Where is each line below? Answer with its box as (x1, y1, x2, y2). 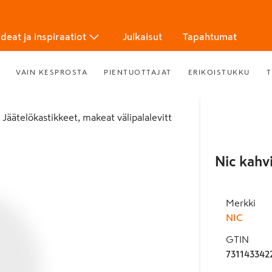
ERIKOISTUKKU (188, 68, 250, 76)
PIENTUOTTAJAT (104, 68, 172, 76)
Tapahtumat (183, 32, 237, 41)
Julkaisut (123, 32, 162, 41)
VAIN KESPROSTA (16, 68, 88, 76)
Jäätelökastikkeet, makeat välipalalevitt (7, 112, 172, 122)
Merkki (225, 198, 256, 208)
